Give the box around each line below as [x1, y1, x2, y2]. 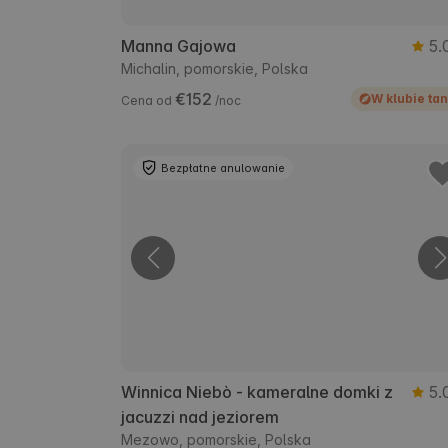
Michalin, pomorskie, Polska [121, 59, 308, 77]
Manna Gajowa [121, 35, 236, 56]
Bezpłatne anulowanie [161, 160, 285, 175]
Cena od [121, 92, 175, 108]
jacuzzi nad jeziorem [121, 406, 279, 427]
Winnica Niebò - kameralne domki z [121, 381, 393, 402]
